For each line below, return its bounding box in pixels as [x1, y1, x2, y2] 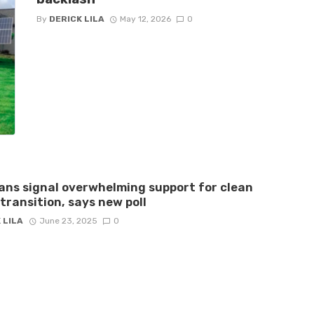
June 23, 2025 [39, 216, 98, 226]
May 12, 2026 [120, 13, 172, 24]
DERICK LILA [48, 13, 104, 24]
